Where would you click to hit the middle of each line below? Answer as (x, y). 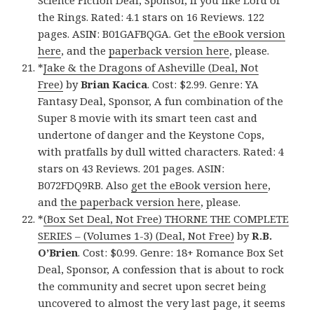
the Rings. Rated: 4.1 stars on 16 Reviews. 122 (151, 17)
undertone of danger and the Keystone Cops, (151, 135)
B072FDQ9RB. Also (85, 185)
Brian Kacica (114, 84)
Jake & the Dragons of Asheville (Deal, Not (151, 68)
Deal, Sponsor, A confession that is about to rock (161, 269)
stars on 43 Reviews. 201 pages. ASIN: (131, 169)
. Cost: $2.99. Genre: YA (203, 84)
